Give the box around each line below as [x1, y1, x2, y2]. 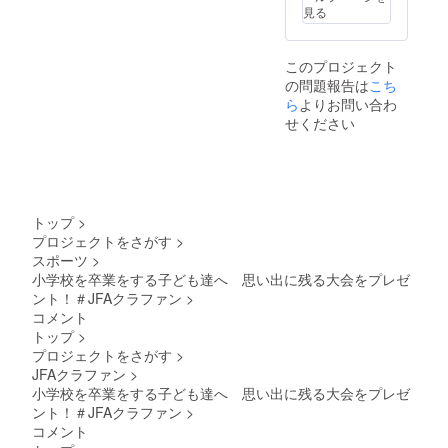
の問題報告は [284, 74, 369, 95]
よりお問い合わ [298, 93, 397, 114]
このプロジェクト [284, 55, 397, 76]
